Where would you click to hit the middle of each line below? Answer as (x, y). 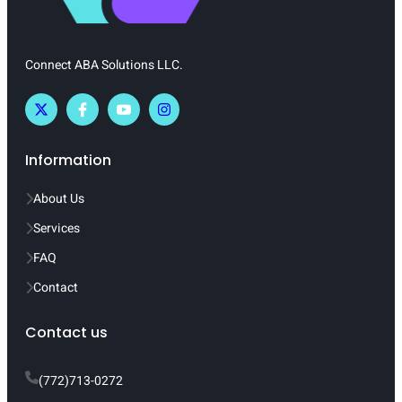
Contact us (66, 333)
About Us (59, 199)
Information (68, 161)
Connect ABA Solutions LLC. (104, 66)
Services (57, 229)
